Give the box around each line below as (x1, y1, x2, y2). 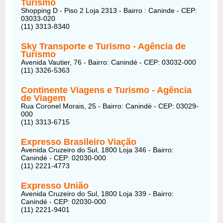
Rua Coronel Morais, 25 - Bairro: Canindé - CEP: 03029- (21, 102, 199, 110)
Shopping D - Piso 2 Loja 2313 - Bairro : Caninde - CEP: (21, 6, 198, 14)
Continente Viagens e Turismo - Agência (21, 85, 192, 95)
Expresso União (21, 180, 89, 191)
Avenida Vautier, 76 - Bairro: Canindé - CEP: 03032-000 (21, 58, 197, 66)
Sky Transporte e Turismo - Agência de (21, 41, 186, 51)
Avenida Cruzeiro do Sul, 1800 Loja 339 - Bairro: (21, 189, 174, 198)
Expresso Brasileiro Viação (21, 136, 137, 147)
